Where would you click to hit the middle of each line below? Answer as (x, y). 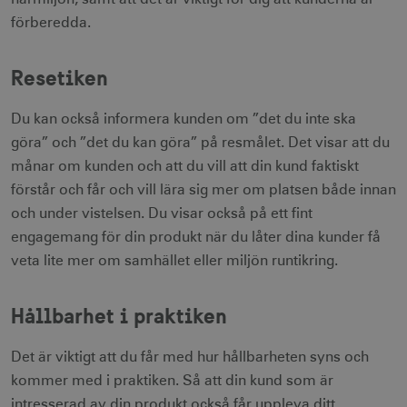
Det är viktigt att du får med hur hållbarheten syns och (190, 357)
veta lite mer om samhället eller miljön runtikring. (174, 260)
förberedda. (51, 22)
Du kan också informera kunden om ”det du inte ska (184, 119)
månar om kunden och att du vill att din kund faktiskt (185, 166)
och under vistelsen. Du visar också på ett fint (162, 213)
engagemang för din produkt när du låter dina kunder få (196, 237)
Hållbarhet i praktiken (119, 315)
